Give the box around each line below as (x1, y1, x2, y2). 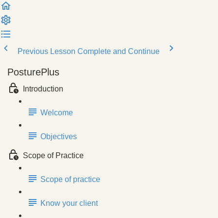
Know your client (40, 199, 98, 207)
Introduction (23, 84, 63, 93)
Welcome (40, 108, 73, 117)
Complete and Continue (77, 47, 160, 55)
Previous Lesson (18, 47, 75, 55)
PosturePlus (7, 67, 59, 77)
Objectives (40, 132, 77, 141)
